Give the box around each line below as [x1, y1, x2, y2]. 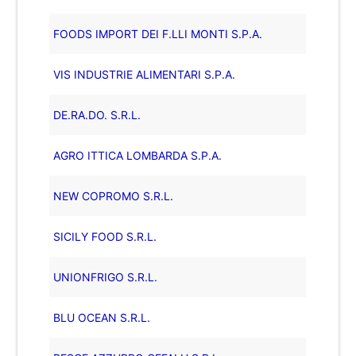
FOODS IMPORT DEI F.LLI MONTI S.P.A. [53, 26, 263, 41]
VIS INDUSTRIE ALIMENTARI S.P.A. [53, 67, 236, 81]
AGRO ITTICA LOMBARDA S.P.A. [53, 148, 222, 162]
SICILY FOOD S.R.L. [53, 229, 157, 243]
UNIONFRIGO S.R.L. [53, 269, 158, 284]
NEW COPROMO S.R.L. [53, 188, 174, 203]
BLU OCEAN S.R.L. [53, 310, 151, 324]
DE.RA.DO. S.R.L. [53, 107, 141, 122]
